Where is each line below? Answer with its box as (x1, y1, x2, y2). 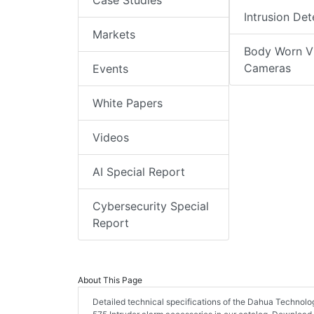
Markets (93, 27, 135, 42)
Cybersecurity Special (93, 199, 209, 214)
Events (93, 62, 128, 76)
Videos (93, 130, 129, 145)
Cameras (243, 61, 291, 76)
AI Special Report (93, 165, 185, 179)
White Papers (93, 96, 163, 111)
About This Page (78, 275, 142, 286)
